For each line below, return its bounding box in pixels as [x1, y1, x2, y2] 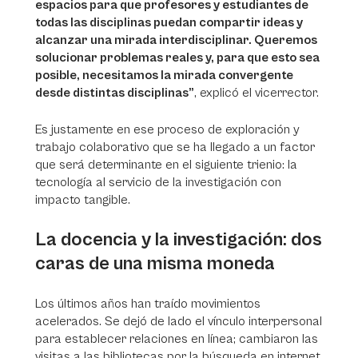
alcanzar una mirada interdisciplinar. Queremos [35, 33, 317, 47]
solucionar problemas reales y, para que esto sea [35, 50, 320, 65]
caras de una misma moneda [35, 253, 275, 275]
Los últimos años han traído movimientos [35, 296, 261, 311]
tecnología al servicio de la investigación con [35, 175, 281, 189]
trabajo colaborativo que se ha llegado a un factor [35, 140, 315, 154]
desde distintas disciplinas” [35, 86, 194, 100]
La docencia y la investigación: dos [35, 229, 322, 251]
